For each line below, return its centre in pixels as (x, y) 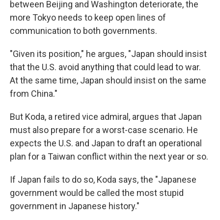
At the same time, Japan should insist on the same (108, 81)
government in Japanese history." (75, 206)
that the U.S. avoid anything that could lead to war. (105, 67)
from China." (34, 94)
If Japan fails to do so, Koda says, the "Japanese (103, 180)
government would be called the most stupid (97, 193)
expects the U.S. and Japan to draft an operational (106, 143)
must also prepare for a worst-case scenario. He (104, 130)
